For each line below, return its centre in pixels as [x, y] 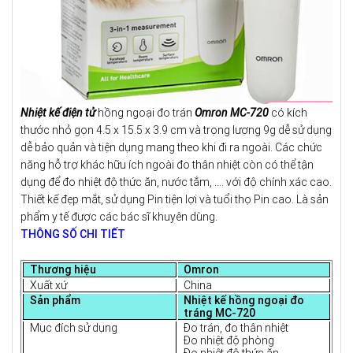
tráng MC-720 [220, 312]
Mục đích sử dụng [73, 327]
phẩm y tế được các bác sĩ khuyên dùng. [119, 216]
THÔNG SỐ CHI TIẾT [73, 234]
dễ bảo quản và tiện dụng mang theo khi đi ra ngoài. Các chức [171, 147]
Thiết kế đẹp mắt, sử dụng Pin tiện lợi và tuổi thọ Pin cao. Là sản [175, 199]
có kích [288, 112]
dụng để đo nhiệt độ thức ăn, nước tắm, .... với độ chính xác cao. [176, 182]
